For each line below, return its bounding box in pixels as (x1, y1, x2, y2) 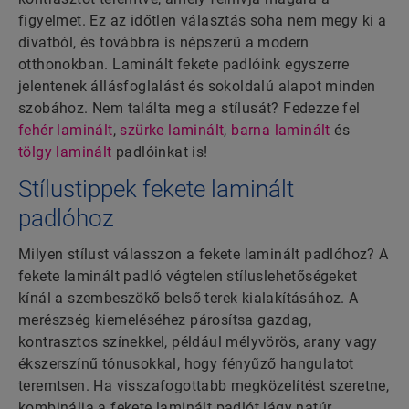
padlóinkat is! (111, 143, 208, 162)
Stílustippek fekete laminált (18, 175, 294, 204)
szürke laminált (120, 121, 225, 140)
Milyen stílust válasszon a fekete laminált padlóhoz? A (18, 246, 389, 264)
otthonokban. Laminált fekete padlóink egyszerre (18, 56, 350, 74)
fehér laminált (18, 121, 113, 140)
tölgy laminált (18, 143, 112, 162)
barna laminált (231, 121, 330, 140)
